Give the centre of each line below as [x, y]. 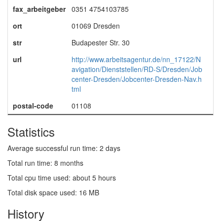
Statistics [31, 131]
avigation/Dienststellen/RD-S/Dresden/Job [137, 69]
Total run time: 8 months [45, 163]
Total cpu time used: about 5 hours [62, 178]
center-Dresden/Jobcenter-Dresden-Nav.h [136, 79]
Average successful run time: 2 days [64, 148]
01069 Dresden [95, 26]
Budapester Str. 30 [100, 42]
